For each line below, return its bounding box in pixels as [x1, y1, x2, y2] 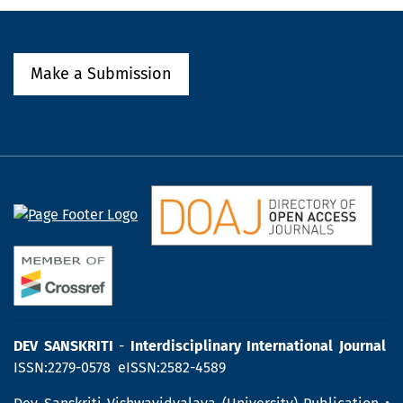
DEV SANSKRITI [13, 336, 113, 354]
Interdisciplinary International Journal [130, 336, 387, 354]
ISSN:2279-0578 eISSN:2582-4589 [13, 358, 226, 376]
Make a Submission [31, 63, 172, 84]
